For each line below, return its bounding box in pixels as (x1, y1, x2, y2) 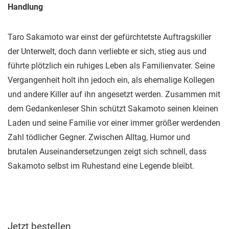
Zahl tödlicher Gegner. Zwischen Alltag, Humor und (8, 132, 190, 142)
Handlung (8, 2, 43, 12)
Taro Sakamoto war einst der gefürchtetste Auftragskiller (8, 32, 211, 42)
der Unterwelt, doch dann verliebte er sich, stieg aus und (8, 47, 207, 56)
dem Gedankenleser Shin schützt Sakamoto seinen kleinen (8, 104, 218, 113)
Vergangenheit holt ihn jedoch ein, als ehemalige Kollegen (8, 75, 215, 85)
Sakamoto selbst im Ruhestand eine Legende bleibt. (8, 161, 194, 171)
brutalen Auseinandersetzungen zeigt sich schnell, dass (8, 147, 207, 156)
